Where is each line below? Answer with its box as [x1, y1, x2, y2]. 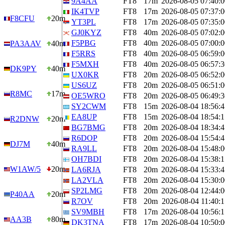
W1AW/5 [10, 165, 41, 173]
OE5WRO [71, 91, 105, 100]
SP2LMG [71, 186, 102, 195]
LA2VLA [71, 176, 103, 184]
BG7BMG [71, 123, 105, 132]
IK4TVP [71, 7, 99, 16]
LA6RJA [71, 165, 101, 174]
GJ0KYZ [71, 28, 101, 37]
